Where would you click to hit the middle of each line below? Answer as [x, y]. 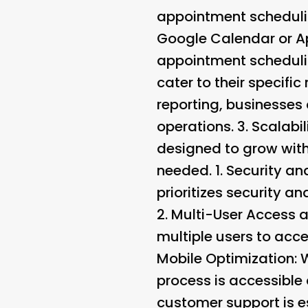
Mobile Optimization [225, 258]
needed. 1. [191, 170]
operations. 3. [204, 126]
